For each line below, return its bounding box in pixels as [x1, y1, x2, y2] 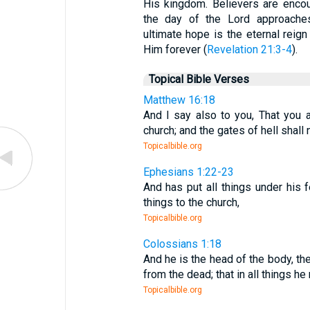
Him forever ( [143, 43, 207, 56]
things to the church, [143, 196, 239, 209]
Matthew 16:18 [143, 93, 215, 107]
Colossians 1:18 [143, 237, 221, 250]
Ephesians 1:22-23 [143, 165, 234, 179]
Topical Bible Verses [148, 73, 249, 86]
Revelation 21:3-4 [206, 43, 292, 56]
